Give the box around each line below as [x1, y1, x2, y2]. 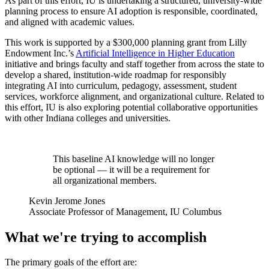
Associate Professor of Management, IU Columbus [29, 206, 222, 217]
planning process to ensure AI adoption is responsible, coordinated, [5, 5, 258, 16]
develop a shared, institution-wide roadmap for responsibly [5, 69, 226, 80]
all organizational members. [53, 175, 157, 186]
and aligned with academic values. [5, 16, 134, 27]
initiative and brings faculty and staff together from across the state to [5, 58, 264, 69]
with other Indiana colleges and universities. [5, 112, 171, 123]
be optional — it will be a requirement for [53, 164, 210, 175]
